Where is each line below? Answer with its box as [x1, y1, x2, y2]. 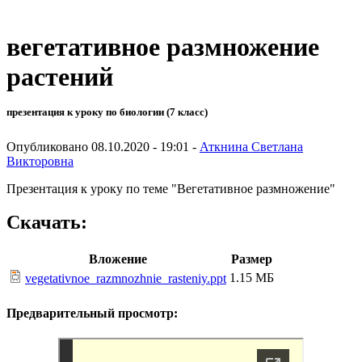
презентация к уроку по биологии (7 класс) [6, 106, 208, 119]
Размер [231, 252, 272, 267]
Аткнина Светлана [200, 139, 303, 154]
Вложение [88, 252, 147, 267]
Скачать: [6, 212, 87, 234]
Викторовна [6, 154, 74, 168]
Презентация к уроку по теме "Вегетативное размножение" [6, 181, 335, 196]
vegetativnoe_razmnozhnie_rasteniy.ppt [25, 271, 226, 286]
